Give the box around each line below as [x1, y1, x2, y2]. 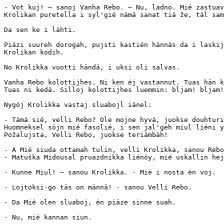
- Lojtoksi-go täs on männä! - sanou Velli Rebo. [4, 183, 192, 191]
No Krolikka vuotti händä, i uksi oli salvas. [4, 63, 180, 71]
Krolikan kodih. [4, 48, 64, 56]
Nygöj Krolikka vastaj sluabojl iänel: [4, 101, 176, 109]
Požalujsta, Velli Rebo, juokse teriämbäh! [4, 131, 168, 139]
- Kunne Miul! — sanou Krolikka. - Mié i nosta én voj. [4, 168, 216, 176]
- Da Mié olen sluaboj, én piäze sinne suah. [4, 198, 176, 206]
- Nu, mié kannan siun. [4, 213, 92, 221]
